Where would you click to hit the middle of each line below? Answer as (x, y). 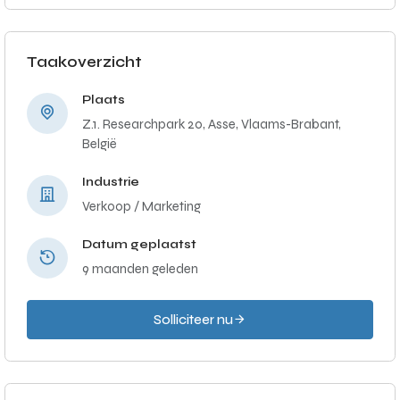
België (100, 144)
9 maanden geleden (140, 269)
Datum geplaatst (139, 244)
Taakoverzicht (84, 62)
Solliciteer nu (193, 320)
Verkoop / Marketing (142, 206)
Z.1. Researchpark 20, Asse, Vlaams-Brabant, (212, 124)
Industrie (111, 182)
